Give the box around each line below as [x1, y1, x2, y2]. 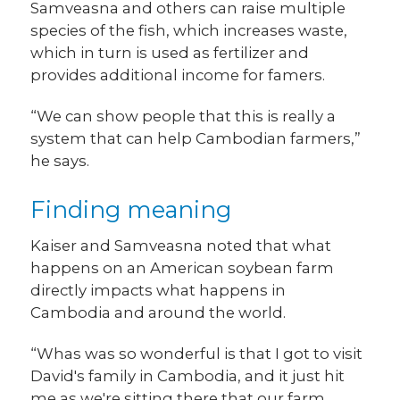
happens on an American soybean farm [30, 259, 335, 278]
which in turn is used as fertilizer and [30, 43, 310, 62]
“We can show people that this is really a [30, 106, 337, 125]
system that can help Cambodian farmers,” [30, 129, 362, 147]
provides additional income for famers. [30, 65, 326, 84]
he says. [30, 151, 90, 170]
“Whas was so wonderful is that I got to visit [30, 345, 363, 363]
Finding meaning [30, 195, 232, 223]
